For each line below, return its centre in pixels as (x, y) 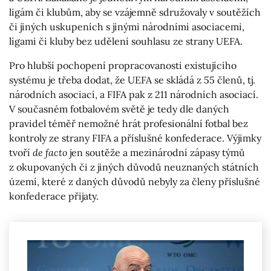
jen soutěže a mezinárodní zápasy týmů (157, 153)
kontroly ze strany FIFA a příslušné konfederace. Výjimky (135, 138)
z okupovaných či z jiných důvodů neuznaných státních (134, 167)
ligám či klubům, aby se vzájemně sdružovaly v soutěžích (135, 12)
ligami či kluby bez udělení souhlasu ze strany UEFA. (126, 41)
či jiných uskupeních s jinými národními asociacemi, (127, 27)
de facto (51, 153)
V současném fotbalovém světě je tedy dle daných (119, 109)
